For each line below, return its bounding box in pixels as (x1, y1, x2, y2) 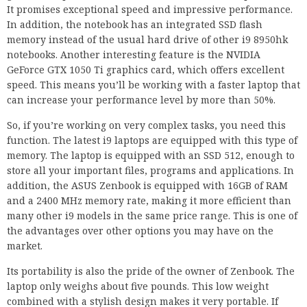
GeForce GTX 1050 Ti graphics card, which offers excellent (7, 63, 284, 77)
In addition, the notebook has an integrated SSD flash (7, 18, 262, 32)
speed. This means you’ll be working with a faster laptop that (7, 78, 300, 92)
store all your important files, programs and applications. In (7, 164, 294, 177)
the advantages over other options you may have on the (7, 224, 273, 238)
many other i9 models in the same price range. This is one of (7, 209, 297, 223)
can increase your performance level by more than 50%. (7, 93, 275, 107)
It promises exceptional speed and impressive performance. (7, 3, 293, 16)
